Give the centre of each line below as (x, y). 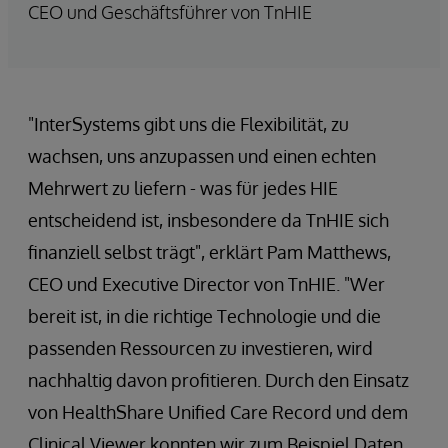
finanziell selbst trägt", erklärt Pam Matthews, (209, 251)
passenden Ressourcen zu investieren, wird (200, 347)
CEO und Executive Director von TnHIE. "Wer (206, 283)
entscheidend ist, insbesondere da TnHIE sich (208, 219)
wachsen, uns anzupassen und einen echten (202, 155)
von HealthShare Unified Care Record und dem (218, 411)
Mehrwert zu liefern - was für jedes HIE (183, 187)
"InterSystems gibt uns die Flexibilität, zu (188, 123)
